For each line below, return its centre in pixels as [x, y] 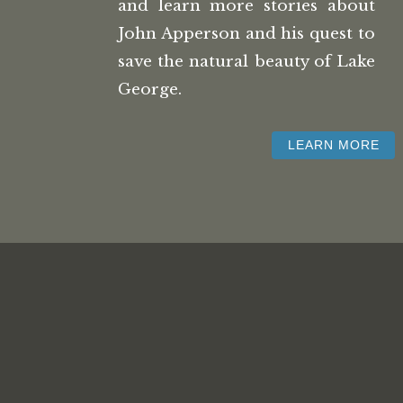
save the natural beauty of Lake [246, 61]
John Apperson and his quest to [246, 33]
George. [150, 89]
